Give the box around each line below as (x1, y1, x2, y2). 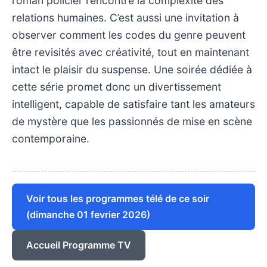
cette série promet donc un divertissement (12, 80, 221, 93)
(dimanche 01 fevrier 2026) (26, 208, 150, 221)
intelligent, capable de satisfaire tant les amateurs (12, 97, 255, 110)
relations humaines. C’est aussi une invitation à (12, 11, 239, 24)
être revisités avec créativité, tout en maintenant (12, 45, 249, 58)
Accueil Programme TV (26, 238, 131, 251)
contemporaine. (12, 132, 89, 145)
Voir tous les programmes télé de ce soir (26, 192, 209, 204)
